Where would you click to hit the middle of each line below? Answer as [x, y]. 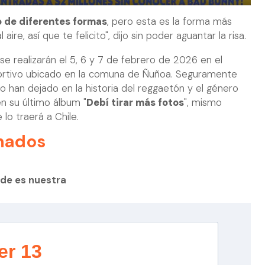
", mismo [203, 102]
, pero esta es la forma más [169, 22]
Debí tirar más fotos [135, 102]
